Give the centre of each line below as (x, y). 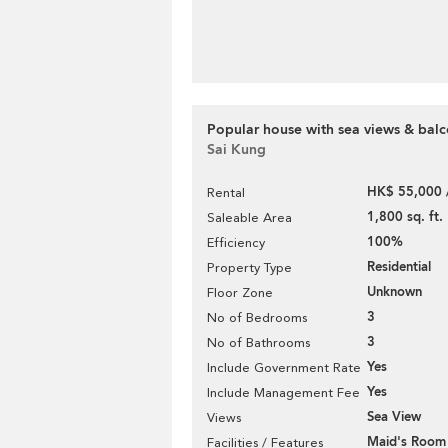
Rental (226, 192)
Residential (399, 267)
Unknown (394, 292)
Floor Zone (240, 292)
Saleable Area (249, 217)
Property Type (249, 267)
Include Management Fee (283, 392)
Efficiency (236, 242)
